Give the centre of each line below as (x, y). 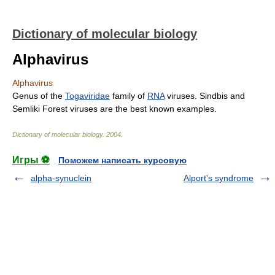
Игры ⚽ (31, 160)
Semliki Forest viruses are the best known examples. (114, 109)
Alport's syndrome (219, 178)
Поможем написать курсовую (122, 160)
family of (129, 96)
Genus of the (39, 96)
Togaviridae (87, 96)
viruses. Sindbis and (205, 96)
